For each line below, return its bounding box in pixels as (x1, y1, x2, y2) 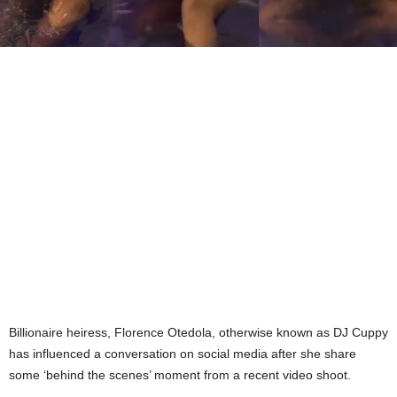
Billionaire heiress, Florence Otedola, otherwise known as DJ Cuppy (9, 325, 388, 339)
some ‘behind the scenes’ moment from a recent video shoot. (9, 368, 351, 382)
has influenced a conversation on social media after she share (9, 346, 356, 361)
